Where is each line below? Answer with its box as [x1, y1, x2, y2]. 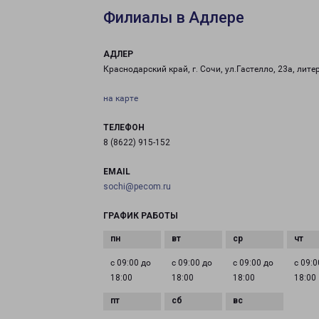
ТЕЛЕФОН [103, 122, 145, 132]
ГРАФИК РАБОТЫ [103, 211, 178, 221]
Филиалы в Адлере [103, 9, 244, 26]
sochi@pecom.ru [103, 182, 171, 192]
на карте [103, 93, 138, 103]
